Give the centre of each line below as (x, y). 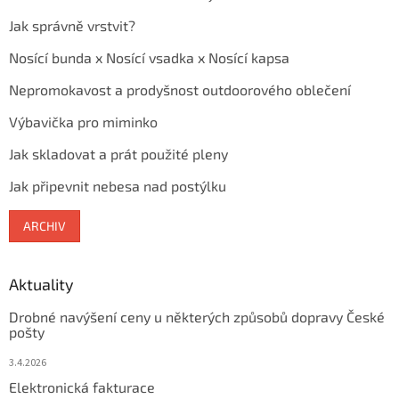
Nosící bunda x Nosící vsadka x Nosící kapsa (149, 58)
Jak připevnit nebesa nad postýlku (118, 186)
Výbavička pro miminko (83, 122)
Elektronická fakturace (82, 387)
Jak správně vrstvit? (72, 26)
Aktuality (41, 285)
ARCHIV (45, 226)
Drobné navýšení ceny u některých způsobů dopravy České (197, 317)
